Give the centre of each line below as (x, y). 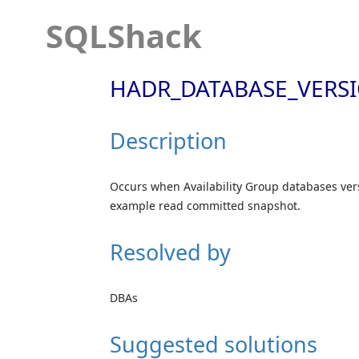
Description (168, 140)
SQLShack (124, 36)
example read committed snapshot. (205, 205)
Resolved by (170, 252)
